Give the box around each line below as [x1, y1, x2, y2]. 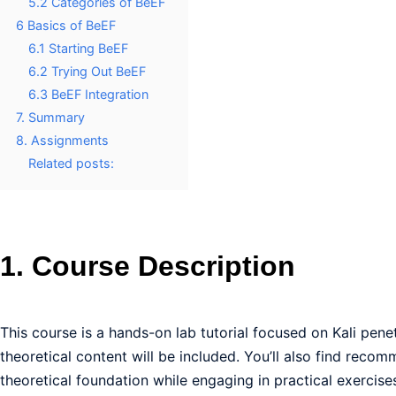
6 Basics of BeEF [16, 18, 116, 33]
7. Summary [16, 110, 85, 125]
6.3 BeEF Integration [28, 87, 148, 102]
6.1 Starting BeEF [28, 41, 128, 56]
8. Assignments [16, 133, 109, 148]
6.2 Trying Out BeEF [28, 64, 146, 79]
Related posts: [28, 156, 114, 171]
